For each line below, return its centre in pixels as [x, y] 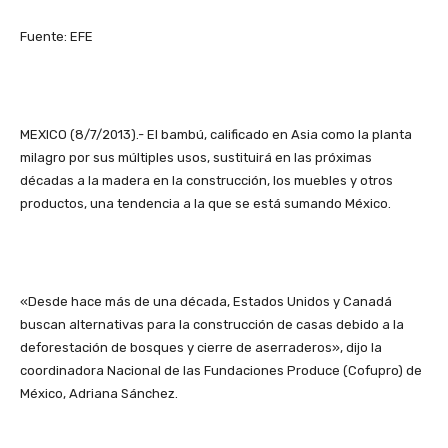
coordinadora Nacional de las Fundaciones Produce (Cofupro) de [221, 371]
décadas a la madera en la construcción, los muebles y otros [206, 181]
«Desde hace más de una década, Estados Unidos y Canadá [206, 302]
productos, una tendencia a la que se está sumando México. [205, 204]
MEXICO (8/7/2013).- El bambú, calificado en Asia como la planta [216, 135]
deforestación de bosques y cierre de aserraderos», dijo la [201, 348]
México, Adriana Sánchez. [99, 394]
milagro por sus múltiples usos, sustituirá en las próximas [196, 158]
